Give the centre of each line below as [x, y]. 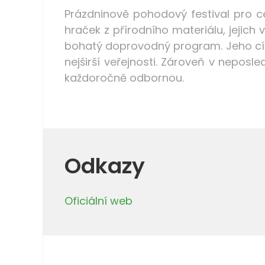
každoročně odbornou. [124, 77]
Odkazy [105, 166]
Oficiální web [98, 201]
